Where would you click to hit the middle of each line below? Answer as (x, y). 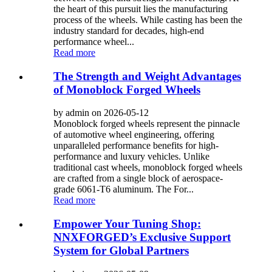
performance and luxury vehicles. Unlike (131, 157)
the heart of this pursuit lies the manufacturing (141, 9)
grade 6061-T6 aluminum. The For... (124, 189)
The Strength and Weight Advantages (147, 76)
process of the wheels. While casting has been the (148, 20)
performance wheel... (94, 42)
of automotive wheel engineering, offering (134, 135)
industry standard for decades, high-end (129, 31)
